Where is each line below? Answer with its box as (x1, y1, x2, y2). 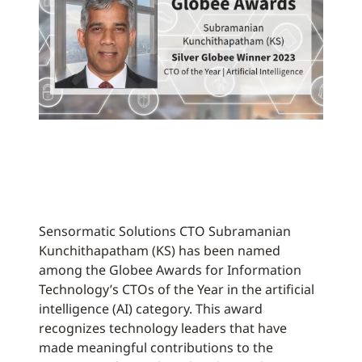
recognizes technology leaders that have (39, 319, 287, 337)
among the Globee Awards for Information (39, 261, 301, 279)
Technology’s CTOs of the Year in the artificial (39, 280, 314, 298)
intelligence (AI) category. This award (39, 300, 263, 318)
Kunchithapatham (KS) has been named (39, 242, 280, 259)
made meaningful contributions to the (39, 339, 273, 356)
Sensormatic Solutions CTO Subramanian (39, 222, 291, 240)
